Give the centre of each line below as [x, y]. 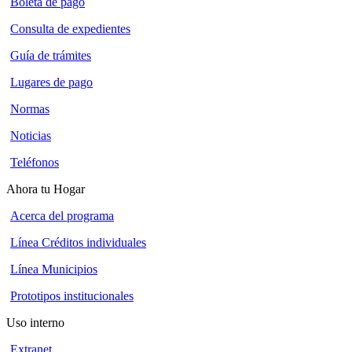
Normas [30, 108]
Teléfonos [35, 162]
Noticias [31, 135]
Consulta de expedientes [70, 28]
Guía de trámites [51, 55]
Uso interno [35, 322]
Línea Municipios [54, 269]
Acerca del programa [62, 215]
